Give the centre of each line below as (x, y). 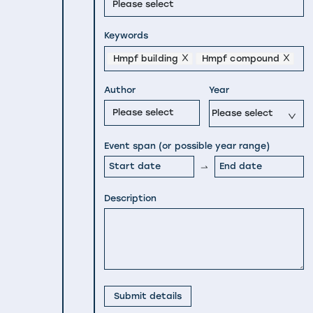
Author (120, 89)
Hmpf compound (241, 58)
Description (131, 198)
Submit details (148, 296)
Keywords (126, 36)
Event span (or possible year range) (187, 145)
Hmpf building (146, 58)
